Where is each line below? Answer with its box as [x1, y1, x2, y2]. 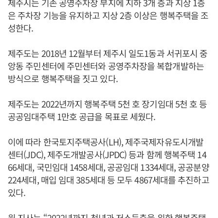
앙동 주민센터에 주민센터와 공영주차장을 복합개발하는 [8, 59, 204, 73]
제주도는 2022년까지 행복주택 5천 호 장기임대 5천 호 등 [8, 97, 207, 110]
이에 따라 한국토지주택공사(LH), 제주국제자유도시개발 [8, 135, 203, 148]
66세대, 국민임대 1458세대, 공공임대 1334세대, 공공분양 [8, 161, 209, 174]
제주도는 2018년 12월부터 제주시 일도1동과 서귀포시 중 [8, 47, 208, 60]
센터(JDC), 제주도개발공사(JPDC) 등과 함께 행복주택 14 [8, 148, 206, 161]
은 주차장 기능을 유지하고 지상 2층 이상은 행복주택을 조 [8, 9, 209, 22]
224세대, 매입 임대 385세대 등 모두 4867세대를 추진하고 [8, 173, 209, 186]
